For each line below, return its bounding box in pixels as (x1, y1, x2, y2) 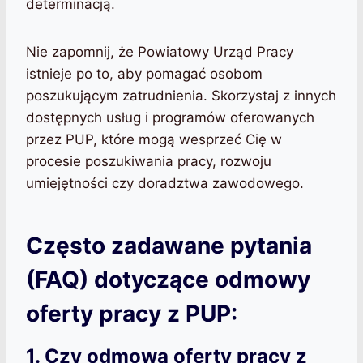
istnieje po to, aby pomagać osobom (26, 66, 263, 83)
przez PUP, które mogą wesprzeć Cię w (26, 131, 282, 148)
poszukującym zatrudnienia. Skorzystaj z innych (26, 88, 336, 105)
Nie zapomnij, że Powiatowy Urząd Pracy (26, 44, 293, 61)
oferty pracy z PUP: (26, 300, 237, 328)
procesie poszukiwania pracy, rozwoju (26, 153, 271, 170)
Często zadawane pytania (26, 232, 312, 260)
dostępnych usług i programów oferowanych (26, 109, 314, 126)
